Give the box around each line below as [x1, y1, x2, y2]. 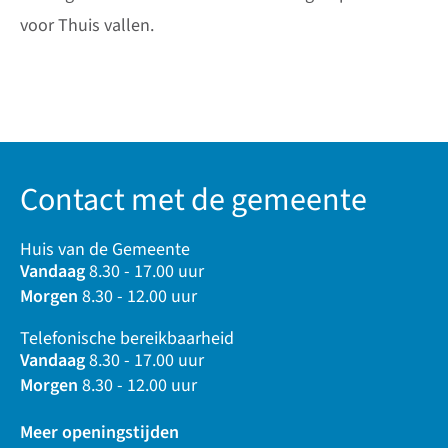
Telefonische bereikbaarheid [20, 325, 234, 351]
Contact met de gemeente [20, 177, 367, 224]
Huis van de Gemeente [20, 236, 190, 262]
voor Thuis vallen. [20, 12, 154, 38]
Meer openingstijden [20, 419, 179, 445]
